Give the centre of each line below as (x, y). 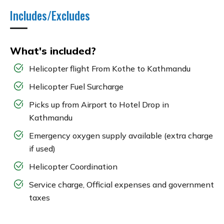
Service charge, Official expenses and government (121, 184)
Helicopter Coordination (73, 166)
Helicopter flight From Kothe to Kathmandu (110, 68)
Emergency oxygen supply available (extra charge (121, 135)
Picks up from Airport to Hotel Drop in (99, 104)
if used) (42, 148)
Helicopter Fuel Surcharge (76, 86)
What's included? (53, 50)
